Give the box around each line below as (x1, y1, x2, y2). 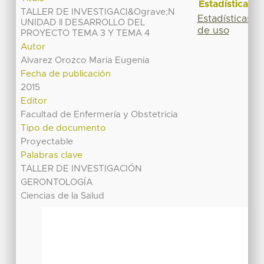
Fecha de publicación (21, 70, 111, 79)
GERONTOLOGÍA (21, 178, 93, 187)
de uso (197, 25, 229, 35)
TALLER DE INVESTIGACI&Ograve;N (21, 8, 176, 17)
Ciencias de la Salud (21, 192, 105, 201)
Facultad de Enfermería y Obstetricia (21, 110, 179, 120)
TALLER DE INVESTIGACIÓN (21, 164, 143, 174)
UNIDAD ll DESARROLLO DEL (21, 18, 146, 28)
